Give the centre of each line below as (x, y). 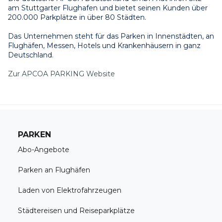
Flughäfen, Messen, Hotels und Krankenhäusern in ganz (104, 46)
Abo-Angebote (43, 149)
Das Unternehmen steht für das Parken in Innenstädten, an (111, 36)
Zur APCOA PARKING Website (61, 74)
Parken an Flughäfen (54, 170)
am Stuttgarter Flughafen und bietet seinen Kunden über (108, 8)
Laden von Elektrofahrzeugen (69, 190)
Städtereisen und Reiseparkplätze (76, 210)
